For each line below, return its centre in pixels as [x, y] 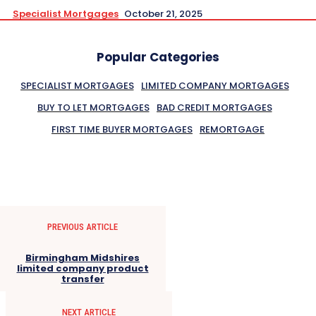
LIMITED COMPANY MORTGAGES [215, 85]
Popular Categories [158, 57]
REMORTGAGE [232, 129]
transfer [83, 279]
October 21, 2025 [163, 13]
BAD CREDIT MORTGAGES [214, 107]
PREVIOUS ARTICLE [83, 226]
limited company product [83, 268]
